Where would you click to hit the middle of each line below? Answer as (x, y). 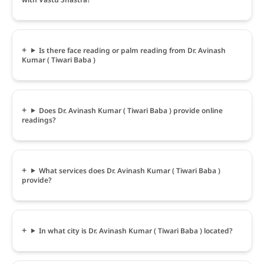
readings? (39, 120)
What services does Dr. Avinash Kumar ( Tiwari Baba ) (129, 170)
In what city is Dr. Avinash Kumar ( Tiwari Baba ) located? (136, 230)
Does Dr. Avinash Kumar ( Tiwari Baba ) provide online (131, 110)
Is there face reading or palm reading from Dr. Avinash (132, 50)
